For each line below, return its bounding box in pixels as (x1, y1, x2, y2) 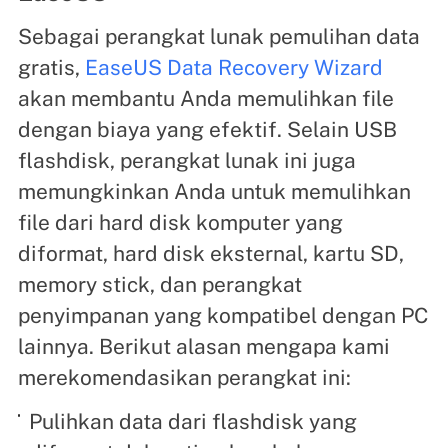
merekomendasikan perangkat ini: (17, 364, 351, 390)
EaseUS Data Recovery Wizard (84, 54, 383, 80)
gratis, (17, 54, 85, 80)
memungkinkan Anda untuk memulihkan (17, 178, 411, 204)
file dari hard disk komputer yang (17, 209, 343, 235)
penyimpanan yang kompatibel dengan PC (17, 302, 428, 328)
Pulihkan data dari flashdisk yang (29, 409, 358, 435)
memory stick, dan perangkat (17, 271, 302, 297)
